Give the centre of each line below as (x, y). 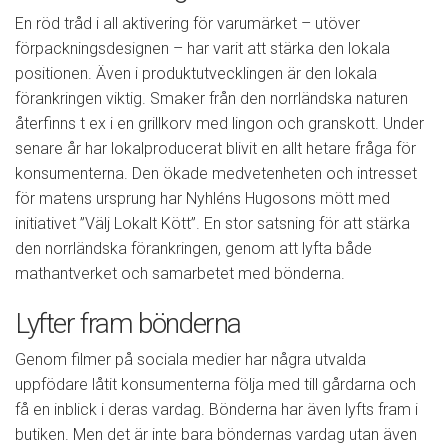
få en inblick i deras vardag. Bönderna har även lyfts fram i (216, 410)
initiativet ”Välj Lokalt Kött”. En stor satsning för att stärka (212, 224)
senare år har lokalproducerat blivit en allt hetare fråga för (215, 149)
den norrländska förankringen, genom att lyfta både (193, 249)
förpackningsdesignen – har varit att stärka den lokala (202, 49)
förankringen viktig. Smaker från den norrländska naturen (211, 99)
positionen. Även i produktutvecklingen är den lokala (196, 74)
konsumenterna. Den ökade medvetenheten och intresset (216, 174)
